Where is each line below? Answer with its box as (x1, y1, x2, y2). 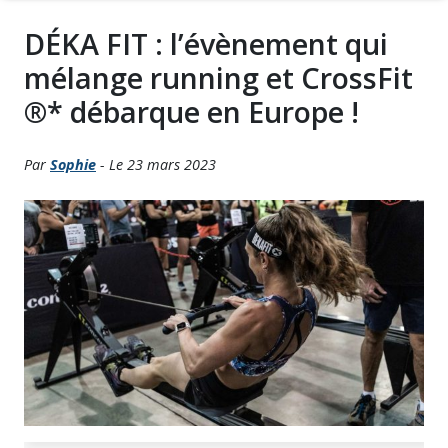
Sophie (50, 155, 96, 175)
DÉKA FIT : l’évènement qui (24, 24, 388, 64)
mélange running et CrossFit (24, 58, 413, 98)
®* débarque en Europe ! (24, 92, 359, 132)
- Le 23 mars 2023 (96, 155, 216, 175)
